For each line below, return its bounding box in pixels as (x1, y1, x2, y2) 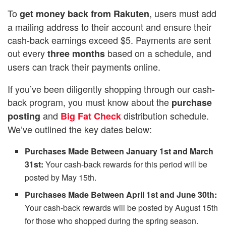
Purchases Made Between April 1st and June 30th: (25, 189, 217, 201)
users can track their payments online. (8, 60, 160, 74)
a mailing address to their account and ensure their (8, 20, 211, 34)
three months (47, 47, 105, 61)
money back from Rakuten (36, 7, 149, 21)
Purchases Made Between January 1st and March (25, 145, 214, 157)
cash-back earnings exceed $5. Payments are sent (8, 33, 211, 47)
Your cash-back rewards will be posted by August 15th (25, 202, 218, 214)
